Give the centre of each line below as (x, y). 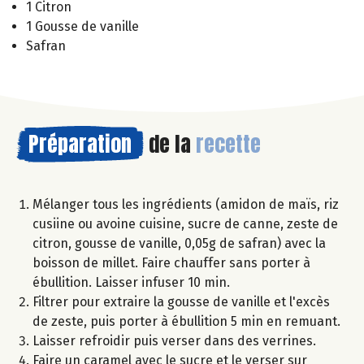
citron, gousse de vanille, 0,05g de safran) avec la (179, 243)
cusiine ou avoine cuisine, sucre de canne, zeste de (185, 223)
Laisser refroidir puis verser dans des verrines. (174, 340)
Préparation (80, 143)
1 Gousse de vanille (82, 26)
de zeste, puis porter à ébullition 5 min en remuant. (186, 321)
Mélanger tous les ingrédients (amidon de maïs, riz (186, 204)
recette (228, 143)
